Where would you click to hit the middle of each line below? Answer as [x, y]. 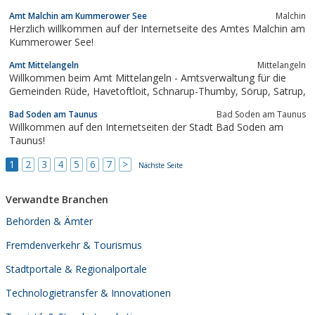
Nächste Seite [161, 165]
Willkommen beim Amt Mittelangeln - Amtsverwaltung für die [95, 77]
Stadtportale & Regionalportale [76, 269]
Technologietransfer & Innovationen [88, 292]
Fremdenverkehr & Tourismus [74, 245]
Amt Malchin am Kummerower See [78, 15]
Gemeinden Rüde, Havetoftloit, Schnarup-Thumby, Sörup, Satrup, [290, 91]
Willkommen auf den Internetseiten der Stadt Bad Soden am [146, 127]
